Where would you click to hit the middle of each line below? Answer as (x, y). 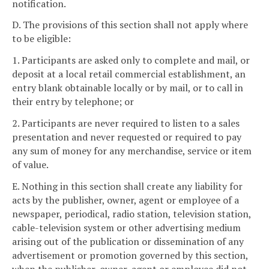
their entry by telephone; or (73, 102)
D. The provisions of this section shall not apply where (130, 25)
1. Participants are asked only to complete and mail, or (131, 60)
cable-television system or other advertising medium (126, 227)
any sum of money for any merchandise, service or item (132, 151)
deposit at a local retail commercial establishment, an (129, 74)
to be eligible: (41, 39)
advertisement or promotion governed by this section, (130, 255)
